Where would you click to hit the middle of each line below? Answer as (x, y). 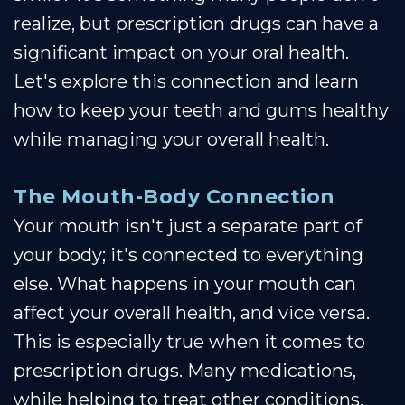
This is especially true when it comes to (189, 341)
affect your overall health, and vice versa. (192, 312)
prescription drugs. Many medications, (185, 370)
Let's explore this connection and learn (186, 81)
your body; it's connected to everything (188, 254)
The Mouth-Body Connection (174, 196)
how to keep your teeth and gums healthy (201, 110)
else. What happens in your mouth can (185, 283)
